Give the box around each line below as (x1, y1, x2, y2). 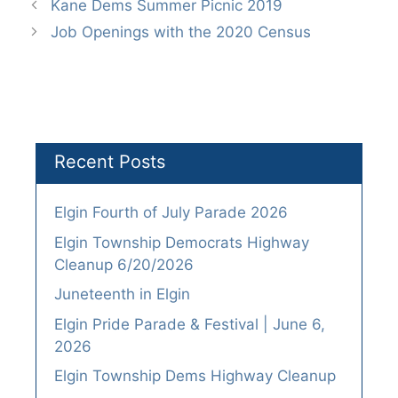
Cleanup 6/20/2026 (54, 255, 194, 274)
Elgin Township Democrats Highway (54, 233, 309, 251)
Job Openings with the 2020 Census (51, 23, 312, 42)
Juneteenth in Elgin (54, 285, 190, 304)
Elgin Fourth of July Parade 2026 (54, 203, 288, 222)
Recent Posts (54, 151, 165, 173)
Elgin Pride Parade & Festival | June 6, (54, 314, 325, 333)
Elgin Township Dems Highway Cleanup (54, 367, 336, 386)
